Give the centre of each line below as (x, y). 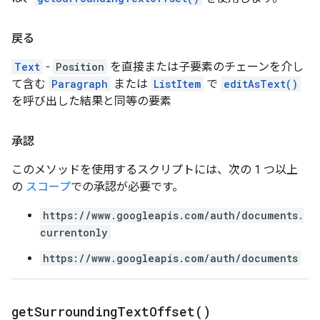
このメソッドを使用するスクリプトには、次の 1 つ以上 (155, 170)
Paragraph (80, 84)
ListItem (177, 84)
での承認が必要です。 (127, 187)
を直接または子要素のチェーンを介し (205, 67)
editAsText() (261, 84)
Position (80, 67)
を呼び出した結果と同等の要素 (91, 101)
